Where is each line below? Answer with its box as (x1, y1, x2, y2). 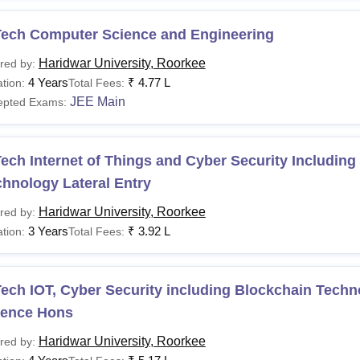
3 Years (27, 223, 68, 238)
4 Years (27, 75, 68, 89)
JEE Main (69, 94, 125, 108)
